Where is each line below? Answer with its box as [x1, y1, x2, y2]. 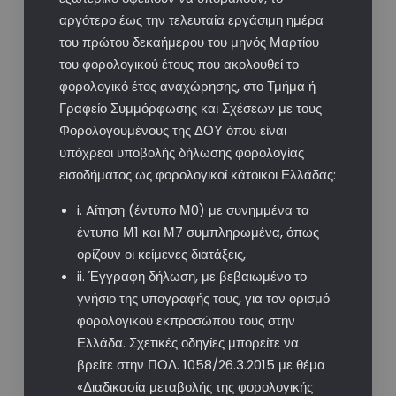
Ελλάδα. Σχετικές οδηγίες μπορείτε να [76, 333, 299, 353]
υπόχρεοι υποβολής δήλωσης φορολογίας [58, 143, 304, 163]
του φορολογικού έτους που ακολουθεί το [58, 55, 299, 74]
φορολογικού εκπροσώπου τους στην [76, 311, 295, 331]
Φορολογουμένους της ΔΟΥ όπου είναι [58, 121, 286, 141]
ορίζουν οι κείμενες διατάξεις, [76, 245, 246, 264]
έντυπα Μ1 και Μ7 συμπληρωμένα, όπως [76, 223, 319, 242]
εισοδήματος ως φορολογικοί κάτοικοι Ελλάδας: [58, 165, 336, 185]
